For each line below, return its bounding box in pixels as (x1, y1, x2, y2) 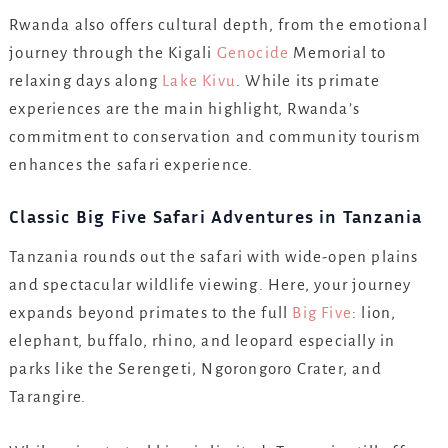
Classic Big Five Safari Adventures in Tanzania (9, 205, 423, 228)
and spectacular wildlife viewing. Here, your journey (9, 275, 412, 293)
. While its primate (235, 72, 380, 90)
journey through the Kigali (9, 44, 217, 62)
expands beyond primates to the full (9, 303, 293, 321)
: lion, (351, 303, 397, 321)
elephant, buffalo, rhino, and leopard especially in (9, 331, 396, 349)
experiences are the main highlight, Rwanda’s (9, 100, 360, 118)
